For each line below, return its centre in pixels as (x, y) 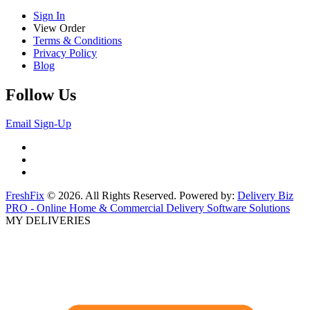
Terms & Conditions (77, 40)
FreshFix (25, 196)
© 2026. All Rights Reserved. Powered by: (141, 196)
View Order (59, 28)
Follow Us (41, 94)
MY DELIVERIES (48, 221)
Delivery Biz (265, 196)
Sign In (49, 15)
